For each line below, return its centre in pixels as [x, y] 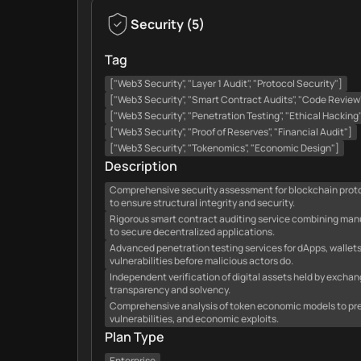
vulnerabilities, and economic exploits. [194, 319]
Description [141, 166]
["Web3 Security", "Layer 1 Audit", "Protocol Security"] [226, 83]
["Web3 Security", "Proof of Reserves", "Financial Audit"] [231, 132]
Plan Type [135, 337]
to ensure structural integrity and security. [202, 203]
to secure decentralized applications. [192, 232]
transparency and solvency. [170, 290]
